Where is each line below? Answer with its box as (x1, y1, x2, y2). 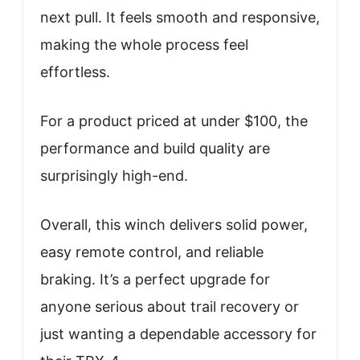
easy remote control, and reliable (40, 243, 264, 261)
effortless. (40, 63, 110, 81)
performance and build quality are (40, 140, 270, 157)
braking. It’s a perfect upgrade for (40, 271, 270, 288)
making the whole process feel (40, 36, 248, 54)
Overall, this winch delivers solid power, (40, 216, 308, 234)
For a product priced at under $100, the (40, 112, 308, 130)
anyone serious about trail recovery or (40, 298, 299, 316)
